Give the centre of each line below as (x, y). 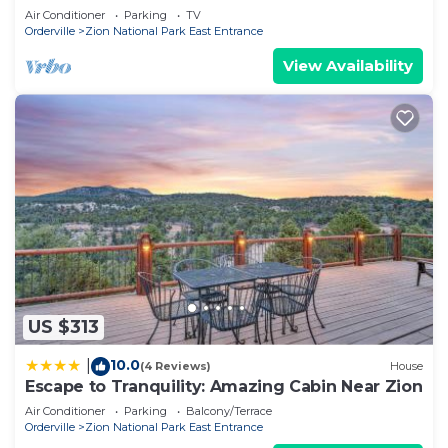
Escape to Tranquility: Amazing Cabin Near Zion (224, 386)
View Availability (348, 66)
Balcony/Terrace (229, 410)
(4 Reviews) (175, 366)
